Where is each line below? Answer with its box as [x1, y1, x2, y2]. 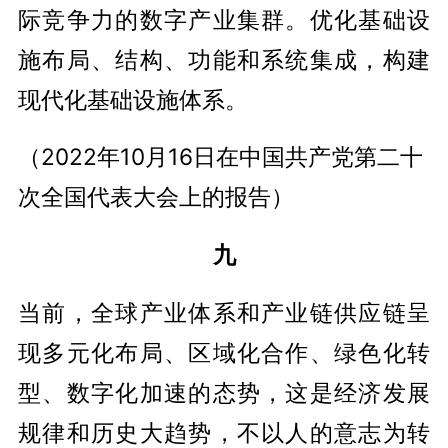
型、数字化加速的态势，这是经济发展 [17, 379, 431, 407]
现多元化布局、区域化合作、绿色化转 [17, 339, 431, 367]
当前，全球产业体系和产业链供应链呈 [17, 299, 431, 327]
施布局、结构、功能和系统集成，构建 [17, 45, 431, 73]
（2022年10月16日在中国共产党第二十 [17, 143, 423, 171]
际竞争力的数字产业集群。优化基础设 [17, 5, 431, 33]
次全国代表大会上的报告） [17, 183, 294, 211]
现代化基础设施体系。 [17, 85, 248, 113]
